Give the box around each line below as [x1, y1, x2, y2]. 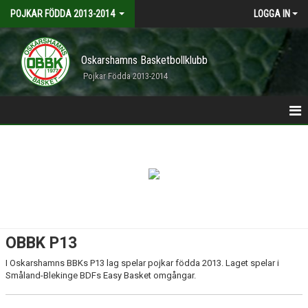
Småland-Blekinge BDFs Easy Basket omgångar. [5, 270, 196, 280]
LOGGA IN [254, 8, 290, 19]
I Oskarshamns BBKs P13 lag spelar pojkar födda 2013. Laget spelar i [5, 258, 279, 268]
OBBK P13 [5, 234, 77, 252]
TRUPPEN [8, 192, 45, 202]
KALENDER [8, 221, 52, 232]
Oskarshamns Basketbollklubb [81, 54, 208, 67]
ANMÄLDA [8, 162, 52, 173]
